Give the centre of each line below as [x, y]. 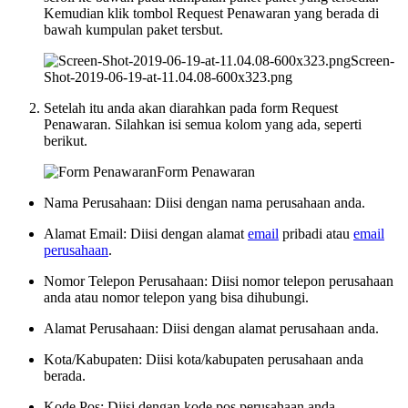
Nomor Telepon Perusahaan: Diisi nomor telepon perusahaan [219, 280]
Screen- [372, 60]
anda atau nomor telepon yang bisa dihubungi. [176, 297]
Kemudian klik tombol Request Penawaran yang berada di [211, 13]
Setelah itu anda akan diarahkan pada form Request [191, 107]
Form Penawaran [206, 171]
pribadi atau [316, 233]
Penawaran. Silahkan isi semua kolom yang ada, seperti [203, 124]
